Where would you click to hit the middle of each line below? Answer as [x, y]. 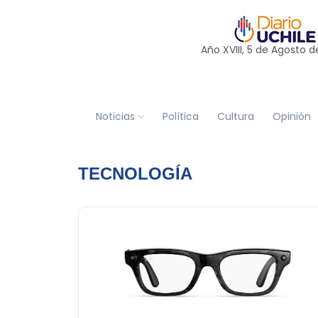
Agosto [289, 50]
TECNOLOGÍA [135, 174]
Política [180, 116]
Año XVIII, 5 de [236, 50]
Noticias [115, 116]
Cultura [235, 116]
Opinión [291, 116]
